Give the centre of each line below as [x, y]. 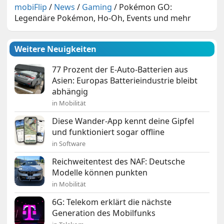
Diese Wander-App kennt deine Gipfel [123, 121]
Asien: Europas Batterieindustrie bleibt [125, 81]
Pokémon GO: [146, 7]
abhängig [70, 92]
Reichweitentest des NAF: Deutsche [119, 162]
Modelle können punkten [100, 173]
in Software [69, 144]
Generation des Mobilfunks [104, 213]
